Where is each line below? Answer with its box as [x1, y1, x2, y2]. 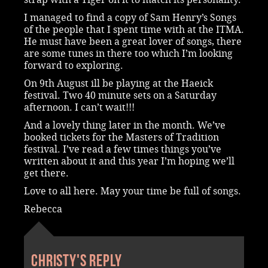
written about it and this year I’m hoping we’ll [24, 155, 234, 167]
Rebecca [24, 203, 62, 215]
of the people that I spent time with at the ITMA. [24, 23, 244, 35]
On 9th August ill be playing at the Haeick [24, 77, 213, 89]
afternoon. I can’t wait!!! [24, 101, 135, 113]
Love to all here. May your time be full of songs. [24, 185, 241, 197]
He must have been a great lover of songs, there [24, 35, 242, 47]
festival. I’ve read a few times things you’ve [24, 143, 221, 155]
